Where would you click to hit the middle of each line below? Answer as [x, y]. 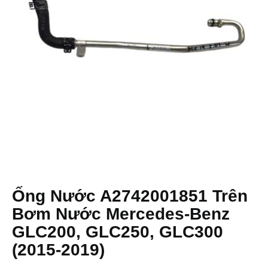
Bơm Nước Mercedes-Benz [121, 214]
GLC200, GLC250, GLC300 [118, 232]
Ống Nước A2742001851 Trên [130, 196]
